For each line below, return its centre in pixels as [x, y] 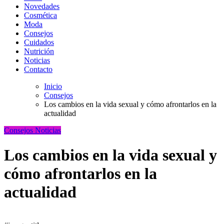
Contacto [38, 69]
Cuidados [39, 42]
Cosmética [40, 15]
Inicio [53, 86]
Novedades [42, 6]
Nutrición [39, 51]
